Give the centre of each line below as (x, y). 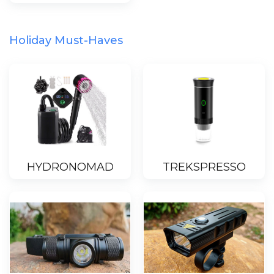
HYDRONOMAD (70, 167)
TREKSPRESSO (204, 167)
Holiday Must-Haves (66, 40)
